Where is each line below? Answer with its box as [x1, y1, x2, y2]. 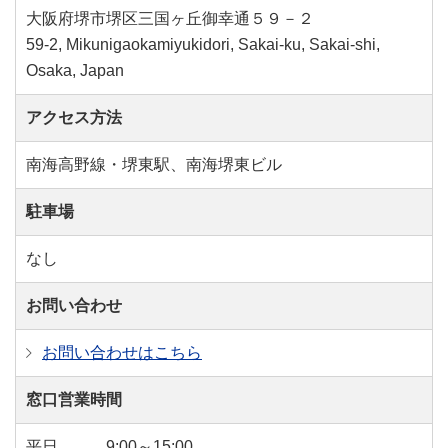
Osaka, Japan [26, 62, 124, 79]
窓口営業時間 [26, 391, 122, 408]
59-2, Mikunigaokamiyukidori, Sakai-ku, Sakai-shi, [26, 36, 380, 53]
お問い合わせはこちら [42, 344, 202, 361]
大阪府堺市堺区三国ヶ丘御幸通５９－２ [26, 10, 314, 27]
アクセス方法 [26, 109, 122, 126]
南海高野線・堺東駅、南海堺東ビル [26, 156, 282, 173]
